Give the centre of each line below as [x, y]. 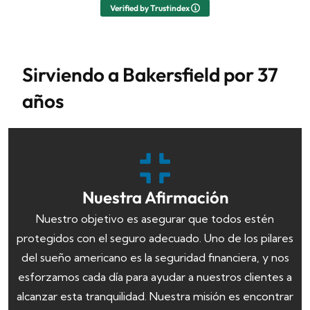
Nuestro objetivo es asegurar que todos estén [155, 219]
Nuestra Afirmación [155, 198]
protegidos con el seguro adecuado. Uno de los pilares [155, 238]
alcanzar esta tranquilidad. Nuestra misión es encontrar [155, 297]
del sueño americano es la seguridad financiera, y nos [155, 258]
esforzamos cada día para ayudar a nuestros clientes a [155, 277]
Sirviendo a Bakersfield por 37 [150, 75]
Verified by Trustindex [151, 8]
